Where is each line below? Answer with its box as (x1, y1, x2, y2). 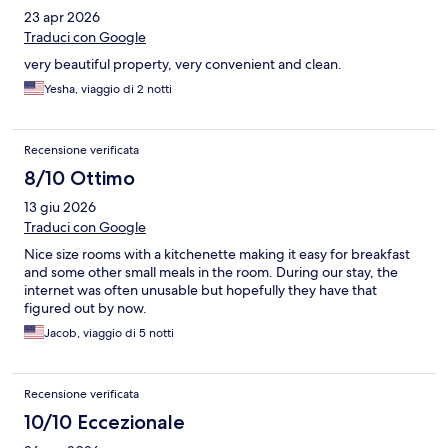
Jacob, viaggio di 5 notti (44, 325, 174, 342)
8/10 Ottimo (24, 166, 135, 191)
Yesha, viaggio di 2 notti (44, 81, 172, 98)
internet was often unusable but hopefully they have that (24, 281, 377, 300)
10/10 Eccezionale (24, 410, 185, 435)
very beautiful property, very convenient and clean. (24, 55, 342, 74)
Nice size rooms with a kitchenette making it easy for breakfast (24, 245, 410, 264)
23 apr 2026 (24, 8, 100, 27)
